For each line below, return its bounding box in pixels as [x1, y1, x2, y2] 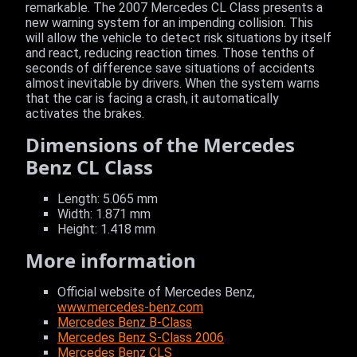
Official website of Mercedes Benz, [57, 284, 255, 300]
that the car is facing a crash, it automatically [25, 91, 279, 106]
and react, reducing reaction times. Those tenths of [25, 45, 315, 61]
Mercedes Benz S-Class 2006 [57, 330, 224, 345]
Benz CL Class [25, 154, 153, 180]
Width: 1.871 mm [57, 206, 151, 222]
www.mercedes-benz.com [57, 300, 203, 315]
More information [25, 247, 196, 273]
